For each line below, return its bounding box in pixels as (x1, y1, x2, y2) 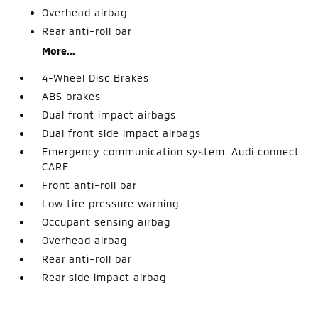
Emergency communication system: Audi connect (42, 145, 300, 158)
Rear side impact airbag (42, 270, 167, 283)
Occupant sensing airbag (42, 215, 171, 228)
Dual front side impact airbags (42, 126, 202, 139)
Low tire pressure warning (42, 197, 180, 209)
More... (42, 44, 76, 57)
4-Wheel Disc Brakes (42, 71, 150, 84)
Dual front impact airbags (42, 108, 177, 121)
